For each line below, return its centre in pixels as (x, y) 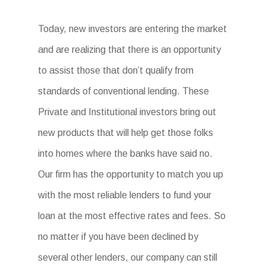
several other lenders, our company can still (128, 257)
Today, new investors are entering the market (132, 29)
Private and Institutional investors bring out (127, 112)
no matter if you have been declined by (118, 237)
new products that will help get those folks (126, 133)
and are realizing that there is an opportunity (129, 50)
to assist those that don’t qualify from (116, 70)
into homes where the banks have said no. (125, 153)
